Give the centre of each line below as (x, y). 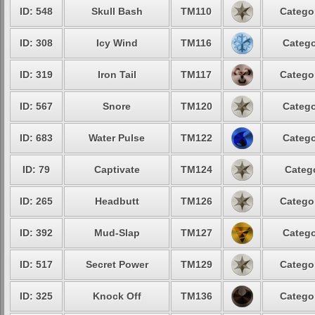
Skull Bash (117, 11)
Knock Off (117, 296)
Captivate (117, 169)
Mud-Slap (117, 233)
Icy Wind (117, 43)
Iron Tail (117, 75)
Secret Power (117, 264)
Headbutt (117, 201)
